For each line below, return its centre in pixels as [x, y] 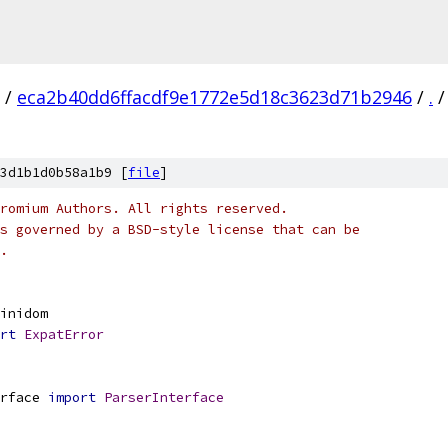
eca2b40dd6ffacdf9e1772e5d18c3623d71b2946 [214, 97]
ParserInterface [164, 397]
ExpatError [64, 334]
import [72, 397]
